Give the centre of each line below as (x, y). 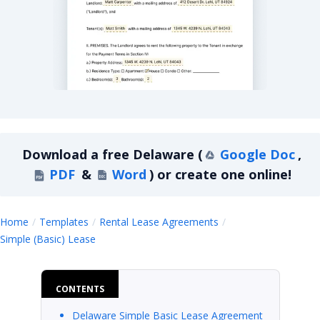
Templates (64, 221)
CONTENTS (80, 289)
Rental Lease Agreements (159, 221)
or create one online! (224, 175)
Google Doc (257, 154)
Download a (62, 154)
